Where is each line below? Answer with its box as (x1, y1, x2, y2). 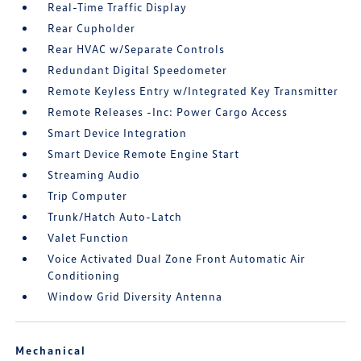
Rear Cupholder (48, 21, 136, 35)
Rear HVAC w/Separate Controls (48, 42, 226, 56)
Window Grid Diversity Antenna (48, 289, 223, 304)
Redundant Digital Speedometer (48, 63, 228, 77)
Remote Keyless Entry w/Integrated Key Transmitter (48, 84, 339, 98)
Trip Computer (48, 189, 128, 203)
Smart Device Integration (48, 126, 188, 140)
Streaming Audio (48, 168, 141, 182)
